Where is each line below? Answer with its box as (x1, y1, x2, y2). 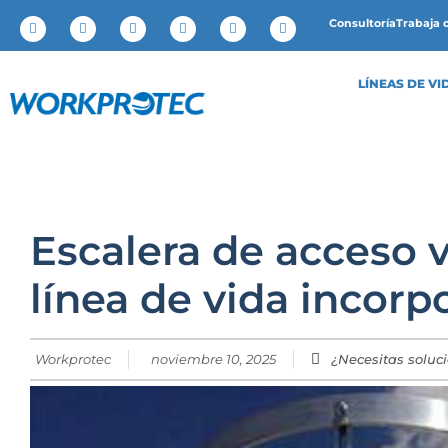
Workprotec (35, 351, 111, 367)
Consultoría (329, 16, 397, 30)
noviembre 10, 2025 (151, 351, 276, 367)
